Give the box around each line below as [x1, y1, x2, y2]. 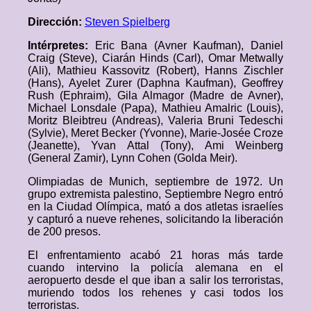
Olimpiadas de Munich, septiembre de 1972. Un [28, 176, 283, 187]
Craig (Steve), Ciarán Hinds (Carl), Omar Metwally [28, 52, 283, 64]
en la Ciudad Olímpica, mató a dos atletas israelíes [28, 201, 283, 212]
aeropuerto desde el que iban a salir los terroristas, [28, 274, 283, 286]
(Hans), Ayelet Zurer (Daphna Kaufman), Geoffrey [28, 77, 283, 89]
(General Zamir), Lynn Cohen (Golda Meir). [28, 152, 237, 164]
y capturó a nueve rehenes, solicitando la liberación [28, 213, 283, 225]
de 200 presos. [28, 226, 101, 237]
